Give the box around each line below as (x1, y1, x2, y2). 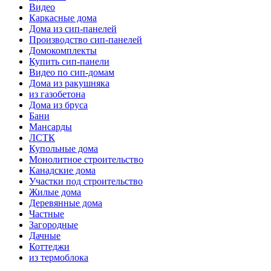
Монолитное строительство (29, 154, 143, 165)
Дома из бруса (29, 99, 88, 110)
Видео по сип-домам (29, 67, 114, 77)
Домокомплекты (29, 45, 97, 56)
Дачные (29, 230, 60, 241)
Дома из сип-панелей (29, 23, 117, 34)
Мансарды (29, 121, 72, 132)
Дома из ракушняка (29, 77, 109, 88)
